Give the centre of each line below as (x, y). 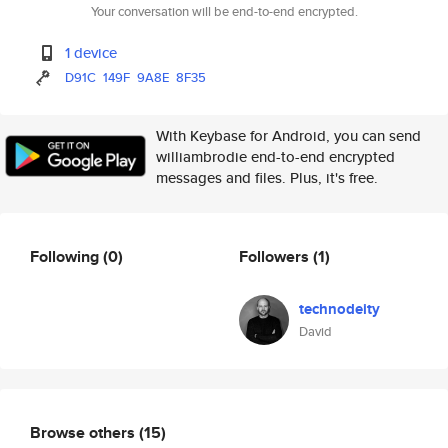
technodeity (339, 309)
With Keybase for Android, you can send (288, 135)
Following (66, 256)
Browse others (84, 432)
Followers (276, 256)
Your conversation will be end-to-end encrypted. (224, 11)
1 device (91, 52)
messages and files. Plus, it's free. (267, 177)
